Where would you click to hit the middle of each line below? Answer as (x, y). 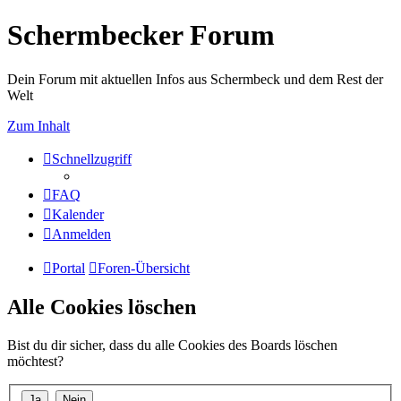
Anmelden (81, 234)
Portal (68, 268)
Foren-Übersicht (144, 268)
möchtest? (35, 361)
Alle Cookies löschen (102, 307)
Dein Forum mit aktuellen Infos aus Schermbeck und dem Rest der (195, 79)
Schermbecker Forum (141, 35)
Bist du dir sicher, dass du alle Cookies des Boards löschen (172, 345)
